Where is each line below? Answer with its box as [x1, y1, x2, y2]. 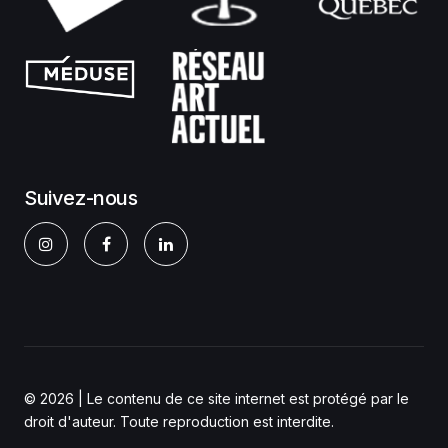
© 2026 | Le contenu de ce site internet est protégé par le [24, 389, 409, 407]
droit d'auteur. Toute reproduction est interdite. [24, 412, 334, 430]
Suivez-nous [24, 185, 138, 210]
